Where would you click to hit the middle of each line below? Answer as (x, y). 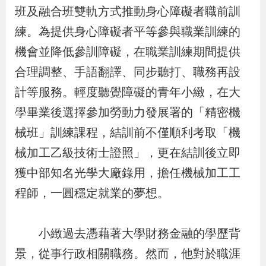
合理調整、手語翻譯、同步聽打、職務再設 (128, 72)
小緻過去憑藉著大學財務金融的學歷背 (128, 234)
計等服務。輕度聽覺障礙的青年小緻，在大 (128, 92)
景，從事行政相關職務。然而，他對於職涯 (128, 254)
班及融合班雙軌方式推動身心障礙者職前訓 (128, 12)
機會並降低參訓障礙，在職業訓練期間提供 (128, 52)
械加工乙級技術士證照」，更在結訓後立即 (128, 153)
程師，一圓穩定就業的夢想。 (92, 193)
